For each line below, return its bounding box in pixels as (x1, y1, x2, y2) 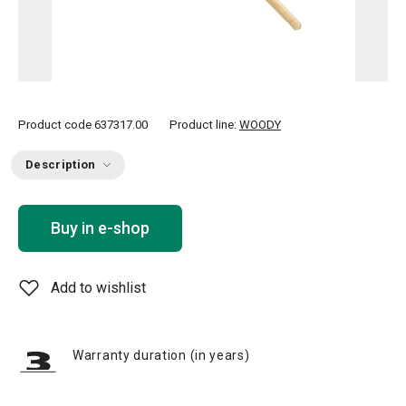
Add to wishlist (51, 279, 146, 296)
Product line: (169, 118, 239, 131)
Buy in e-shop (51, 218, 150, 237)
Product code (18, 118, 92, 131)
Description (25, 158, 96, 171)
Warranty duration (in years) (72, 348, 250, 362)
